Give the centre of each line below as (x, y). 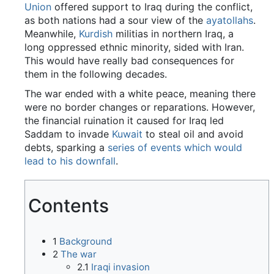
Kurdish (96, 34)
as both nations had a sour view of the (115, 20)
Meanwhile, (52, 34)
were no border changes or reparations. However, (140, 107)
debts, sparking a (66, 148)
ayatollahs (230, 20)
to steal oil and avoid (193, 134)
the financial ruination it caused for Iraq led (124, 121)
